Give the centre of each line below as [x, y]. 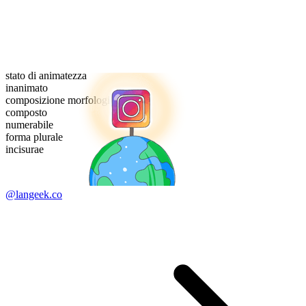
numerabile [29, 125]
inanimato [27, 88]
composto [26, 113]
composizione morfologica [62, 100]
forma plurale [34, 137]
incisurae [25, 150]
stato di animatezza [46, 76]
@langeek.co [34, 195]
